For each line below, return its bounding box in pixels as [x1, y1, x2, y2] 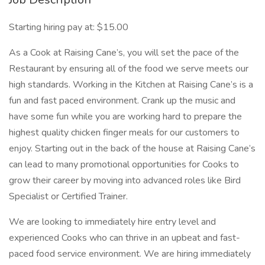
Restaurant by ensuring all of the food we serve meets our [9, 62, 248, 75]
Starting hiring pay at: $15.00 [9, 21, 128, 34]
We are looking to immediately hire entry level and [9, 215, 216, 228]
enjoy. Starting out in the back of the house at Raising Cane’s [9, 142, 256, 155]
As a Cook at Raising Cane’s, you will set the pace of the [9, 46, 239, 59]
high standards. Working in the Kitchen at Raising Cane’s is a [9, 78, 253, 91]
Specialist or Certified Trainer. [9, 190, 130, 203]
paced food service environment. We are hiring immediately [9, 247, 251, 260]
